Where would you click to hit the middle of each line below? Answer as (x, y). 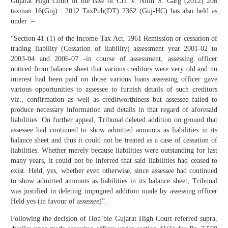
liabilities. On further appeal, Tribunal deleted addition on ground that (114, 120)
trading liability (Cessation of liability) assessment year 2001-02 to (114, 49)
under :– (23, 21)
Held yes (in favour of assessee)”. (59, 202)
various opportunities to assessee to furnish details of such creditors (114, 90)
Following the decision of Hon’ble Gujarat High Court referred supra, (114, 219)
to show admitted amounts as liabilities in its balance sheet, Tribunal (114, 181)
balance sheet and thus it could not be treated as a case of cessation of (114, 140)
